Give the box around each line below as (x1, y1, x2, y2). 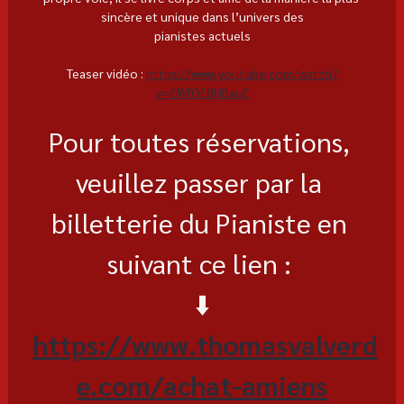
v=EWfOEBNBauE (155, 83, 249, 100)
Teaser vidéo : (66, 64, 146, 81)
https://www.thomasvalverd (32, 326, 378, 362)
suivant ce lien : (106, 244, 298, 280)
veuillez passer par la (76, 163, 328, 199)
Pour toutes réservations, (48, 123, 356, 159)
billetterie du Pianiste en (50, 204, 353, 240)
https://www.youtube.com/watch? (145, 64, 338, 81)
